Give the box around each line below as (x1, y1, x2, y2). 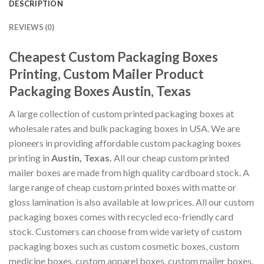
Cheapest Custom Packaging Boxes (9, 48, 218, 65)
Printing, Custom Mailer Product (9, 65, 204, 82)
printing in (9, 151, 51, 163)
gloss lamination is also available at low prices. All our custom (9, 196, 254, 207)
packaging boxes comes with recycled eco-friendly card (9, 210, 233, 222)
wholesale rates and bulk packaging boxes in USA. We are (9, 122, 240, 134)
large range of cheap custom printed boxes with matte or (9, 181, 236, 193)
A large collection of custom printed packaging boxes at (9, 107, 234, 119)
